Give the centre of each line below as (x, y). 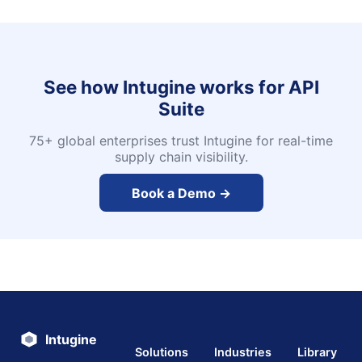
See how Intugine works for (166, 87)
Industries (243, 352)
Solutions (162, 352)
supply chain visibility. (181, 157)
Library (317, 352)
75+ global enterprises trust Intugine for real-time (181, 141)
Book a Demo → (181, 193)
